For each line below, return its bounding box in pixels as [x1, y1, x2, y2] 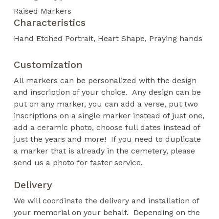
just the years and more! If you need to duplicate [14, 134, 201, 144]
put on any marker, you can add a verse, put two [14, 99, 198, 109]
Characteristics [14, 17, 86, 28]
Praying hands [149, 34, 203, 43]
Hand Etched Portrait [14, 34, 94, 43]
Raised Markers [14, 6, 72, 16]
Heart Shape [98, 34, 145, 43]
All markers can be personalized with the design [14, 76, 197, 85]
